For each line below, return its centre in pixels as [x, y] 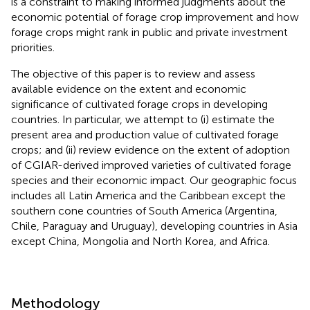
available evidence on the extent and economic [129, 89]
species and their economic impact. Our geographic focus [154, 180]
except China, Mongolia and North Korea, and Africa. [140, 241]
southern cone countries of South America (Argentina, [144, 210]
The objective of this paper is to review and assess [133, 73]
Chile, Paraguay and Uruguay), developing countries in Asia [154, 226]
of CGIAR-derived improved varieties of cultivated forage [151, 165]
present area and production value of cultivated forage [145, 134]
